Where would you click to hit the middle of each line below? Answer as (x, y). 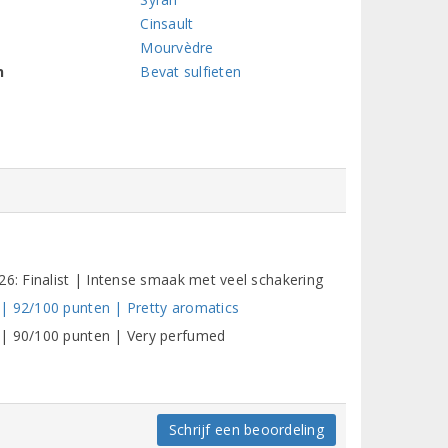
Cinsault (167, 23)
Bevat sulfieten (191, 71)
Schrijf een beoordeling (246, 429)
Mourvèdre (177, 47)
